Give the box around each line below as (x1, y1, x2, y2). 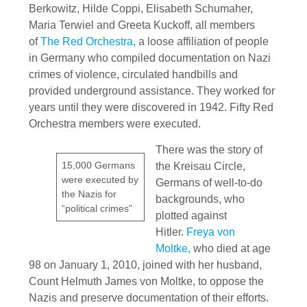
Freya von (186, 225, 235, 238)
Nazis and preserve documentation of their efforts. (29, 291, 269, 304)
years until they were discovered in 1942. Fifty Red (29, 101, 273, 113)
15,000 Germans (62, 159, 136, 171)
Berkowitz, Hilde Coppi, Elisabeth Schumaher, (29, 2, 253, 14)
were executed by (62, 173, 139, 185)
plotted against (156, 209, 227, 221)
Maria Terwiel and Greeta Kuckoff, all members (29, 19, 255, 31)
